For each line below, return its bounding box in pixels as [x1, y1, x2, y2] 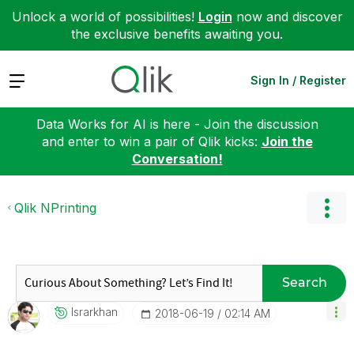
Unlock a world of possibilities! [11, 9, 198, 24]
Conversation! [131, 150, 223, 167]
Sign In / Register [250, 73, 346, 87]
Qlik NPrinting [14, 199, 96, 216]
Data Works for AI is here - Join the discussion [36, 115, 318, 132]
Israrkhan [71, 304, 118, 318]
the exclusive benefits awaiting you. [71, 26, 283, 42]
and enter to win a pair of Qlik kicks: [41, 133, 262, 149]
